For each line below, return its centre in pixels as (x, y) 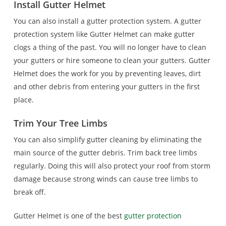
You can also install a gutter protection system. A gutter (107, 21)
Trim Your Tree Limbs (60, 123)
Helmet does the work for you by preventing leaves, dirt (107, 73)
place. (23, 100)
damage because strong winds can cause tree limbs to (105, 179)
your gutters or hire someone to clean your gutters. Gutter (112, 60)
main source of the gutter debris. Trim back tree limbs (105, 153)
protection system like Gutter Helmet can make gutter (104, 34)
